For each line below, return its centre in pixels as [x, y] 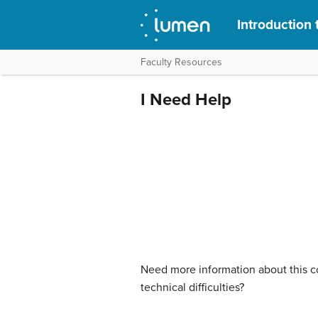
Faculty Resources [181, 62]
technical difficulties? [192, 287]
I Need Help [186, 100]
